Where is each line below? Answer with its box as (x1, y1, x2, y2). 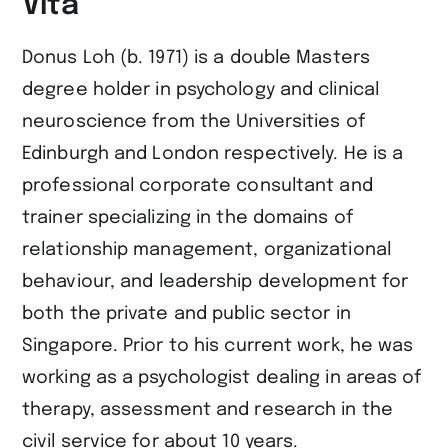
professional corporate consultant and (22, 177, 373, 195)
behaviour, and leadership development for (22, 273, 409, 291)
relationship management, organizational (22, 241, 391, 259)
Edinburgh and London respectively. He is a (22, 145, 404, 163)
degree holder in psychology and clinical (22, 81, 380, 99)
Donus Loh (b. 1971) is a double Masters (22, 49, 370, 67)
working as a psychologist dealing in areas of (22, 369, 422, 387)
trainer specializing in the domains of (22, 209, 353, 227)
